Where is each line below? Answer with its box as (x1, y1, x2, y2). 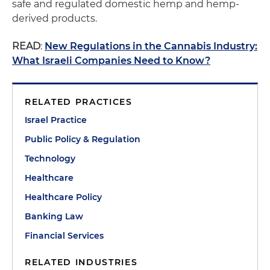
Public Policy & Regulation (25, 134, 140, 145)
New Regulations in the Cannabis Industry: (45, 40, 257, 52)
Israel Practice (25, 115, 87, 125)
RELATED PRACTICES (25, 96, 133, 107)
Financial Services (25, 230, 104, 241)
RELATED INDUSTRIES (25, 257, 138, 268)
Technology (25, 153, 75, 164)
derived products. (12, 13, 99, 24)
